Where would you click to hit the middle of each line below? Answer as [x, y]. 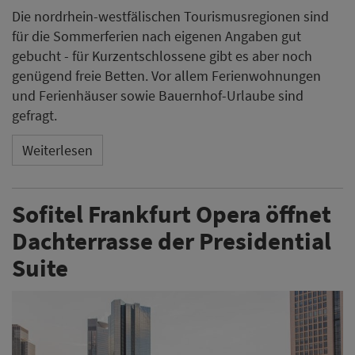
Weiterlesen [57, 151]
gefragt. [34, 115]
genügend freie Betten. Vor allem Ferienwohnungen [166, 75]
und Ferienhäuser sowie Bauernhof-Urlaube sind [158, 95]
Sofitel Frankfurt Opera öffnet [172, 213]
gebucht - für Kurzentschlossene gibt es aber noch [162, 55]
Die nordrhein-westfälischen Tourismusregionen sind [170, 16]
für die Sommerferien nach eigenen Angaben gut [157, 36]
